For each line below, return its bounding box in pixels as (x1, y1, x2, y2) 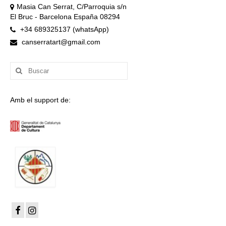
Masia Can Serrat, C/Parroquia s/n (17, 2, 127, 11)
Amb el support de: (10, 95, 71, 104)
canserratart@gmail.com (20, 37, 100, 46)
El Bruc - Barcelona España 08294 (10, 12, 120, 21)
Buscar (10, 62, 34, 71)
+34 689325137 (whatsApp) (18, 25, 109, 33)
